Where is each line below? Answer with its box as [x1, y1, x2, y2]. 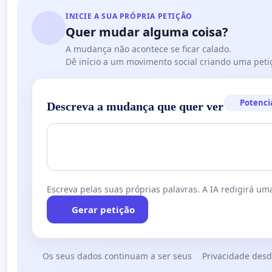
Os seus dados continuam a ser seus [42, 250, 192, 262]
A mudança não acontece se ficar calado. [66, 43, 231, 55]
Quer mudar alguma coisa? [66, 24, 228, 41]
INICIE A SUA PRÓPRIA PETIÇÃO [66, 11, 192, 22]
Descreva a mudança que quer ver [47, 99, 223, 113]
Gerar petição [71, 203, 135, 216]
